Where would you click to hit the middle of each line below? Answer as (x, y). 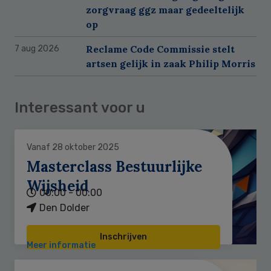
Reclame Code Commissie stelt (160, 49)
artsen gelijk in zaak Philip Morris (171, 63)
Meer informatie (61, 245)
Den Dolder (64, 207)
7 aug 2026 (37, 48)
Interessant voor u (80, 107)
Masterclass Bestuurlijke (114, 166)
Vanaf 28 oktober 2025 (73, 147)
